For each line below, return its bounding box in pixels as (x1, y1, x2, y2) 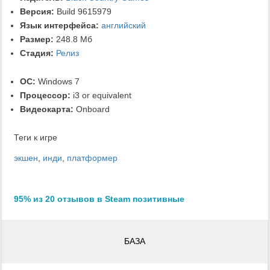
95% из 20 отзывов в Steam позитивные (14, 193, 184, 204)
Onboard (74, 104, 110, 114)
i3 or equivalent (71, 90, 131, 100)
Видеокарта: (20, 104, 74, 114)
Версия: (20, 6, 54, 16)
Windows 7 (36, 76, 80, 86)
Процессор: (20, 90, 71, 100)
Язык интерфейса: (20, 20, 99, 30)
